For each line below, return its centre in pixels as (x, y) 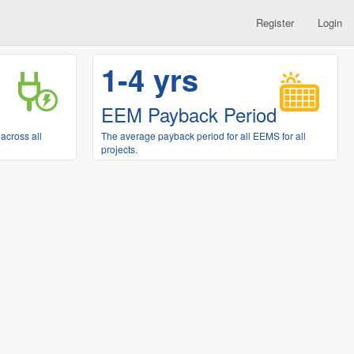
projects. (119, 149)
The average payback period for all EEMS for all (203, 136)
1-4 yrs (150, 79)
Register (275, 23)
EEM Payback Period (189, 114)
